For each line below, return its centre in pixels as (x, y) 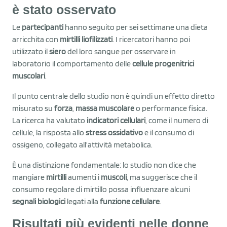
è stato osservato (64, 9)
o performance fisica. (171, 108)
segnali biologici (39, 201)
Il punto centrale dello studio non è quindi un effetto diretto (113, 96)
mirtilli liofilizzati (86, 39)
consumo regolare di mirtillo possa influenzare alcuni (101, 189)
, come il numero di (177, 120)
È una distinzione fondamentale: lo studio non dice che (104, 165)
